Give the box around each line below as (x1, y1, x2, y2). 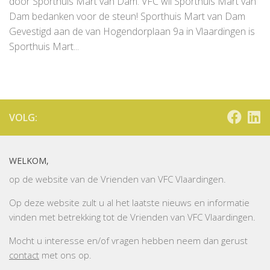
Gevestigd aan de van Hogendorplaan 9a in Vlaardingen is (9, 24, 255, 38)
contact (9, 248, 39, 261)
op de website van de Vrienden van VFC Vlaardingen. (9, 172, 226, 185)
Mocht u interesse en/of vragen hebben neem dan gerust (9, 234, 248, 246)
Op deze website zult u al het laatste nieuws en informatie (9, 196, 250, 209)
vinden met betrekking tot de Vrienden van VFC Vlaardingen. (9, 210, 256, 223)
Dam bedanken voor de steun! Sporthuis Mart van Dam (9, 9, 245, 23)
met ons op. (39, 248, 92, 261)
